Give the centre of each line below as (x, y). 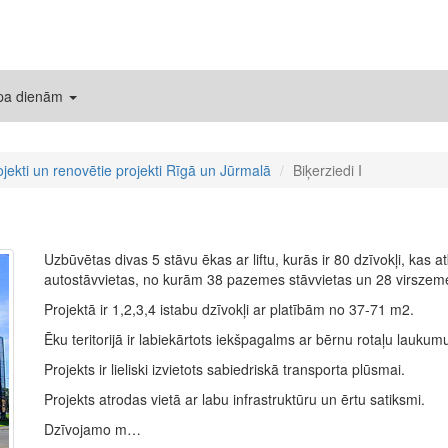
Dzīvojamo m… (92, 429)
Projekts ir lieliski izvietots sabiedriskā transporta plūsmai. (224, 369)
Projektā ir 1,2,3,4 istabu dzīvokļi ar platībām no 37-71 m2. (229, 309)
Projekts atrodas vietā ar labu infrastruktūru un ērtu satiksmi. (234, 399)
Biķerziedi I (327, 170)
